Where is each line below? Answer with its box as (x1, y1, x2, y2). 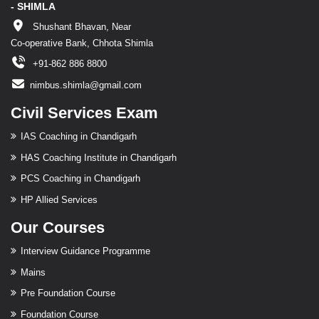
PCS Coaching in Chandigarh (21, 173, 140, 184)
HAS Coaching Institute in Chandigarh (21, 152, 177, 163)
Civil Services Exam (11, 104, 158, 122)
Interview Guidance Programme (21, 246, 150, 257)
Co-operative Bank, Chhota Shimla (11, 37, 153, 48)
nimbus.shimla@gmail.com (30, 79, 142, 90)
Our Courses (11, 219, 105, 237)
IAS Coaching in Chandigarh (21, 131, 137, 142)
